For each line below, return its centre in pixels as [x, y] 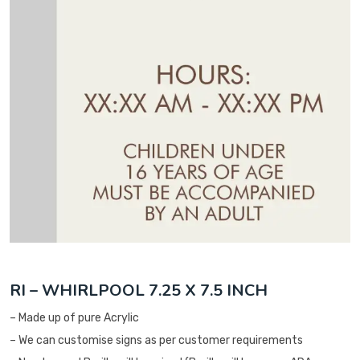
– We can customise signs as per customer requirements [156, 341]
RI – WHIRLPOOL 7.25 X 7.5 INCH [139, 291]
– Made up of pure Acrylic [74, 318]
